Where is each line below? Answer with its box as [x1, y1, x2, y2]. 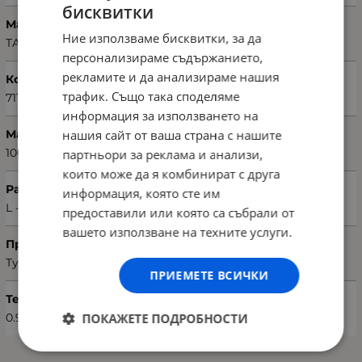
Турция [6, 255, 48, 270]
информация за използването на [62, 107, 259, 124]
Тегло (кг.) [6, 291, 69, 306]
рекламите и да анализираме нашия [62, 68, 280, 85]
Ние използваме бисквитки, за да [62, 29, 262, 46]
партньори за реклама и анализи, [62, 145, 263, 162]
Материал [6, 126, 72, 141]
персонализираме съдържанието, [62, 48, 263, 65]
